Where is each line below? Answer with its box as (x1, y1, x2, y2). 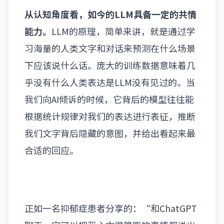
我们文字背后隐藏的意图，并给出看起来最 (24, 126, 195, 139)
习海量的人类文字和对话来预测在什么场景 (24, 41, 195, 54)
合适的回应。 (24, 143, 78, 156)
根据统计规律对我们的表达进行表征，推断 (24, 109, 195, 122)
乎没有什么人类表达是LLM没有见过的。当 (24, 75, 195, 88)
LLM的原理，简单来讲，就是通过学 (51, 24, 195, 37)
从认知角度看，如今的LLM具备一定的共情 (24, 7, 196, 20)
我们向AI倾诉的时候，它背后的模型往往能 (24, 92, 194, 105)
